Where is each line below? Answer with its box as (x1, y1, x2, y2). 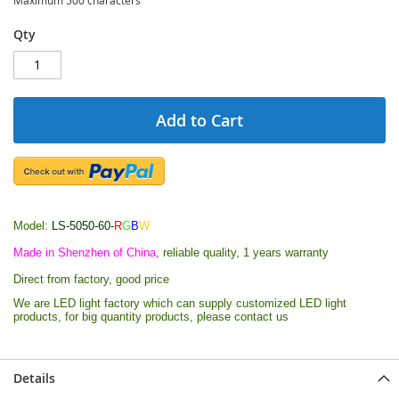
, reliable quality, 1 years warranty (156, 245, 329, 259)
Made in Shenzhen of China (13, 245, 156, 259)
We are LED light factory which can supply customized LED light (13, 296, 346, 310)
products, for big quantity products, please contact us (13, 309, 292, 323)
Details (13, 369, 55, 387)
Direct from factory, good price (13, 272, 169, 286)
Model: (13, 218, 48, 232)
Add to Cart (156, 109, 243, 131)
